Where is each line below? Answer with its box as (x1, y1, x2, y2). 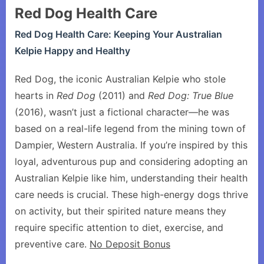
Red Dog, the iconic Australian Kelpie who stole (15, 73, 226, 85)
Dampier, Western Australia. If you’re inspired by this (15, 139, 247, 151)
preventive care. (15, 238, 90, 250)
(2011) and (95, 90, 148, 101)
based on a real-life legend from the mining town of (15, 123, 246, 134)
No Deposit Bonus (90, 238, 170, 250)
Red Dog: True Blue (148, 90, 233, 101)
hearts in (15, 90, 57, 101)
